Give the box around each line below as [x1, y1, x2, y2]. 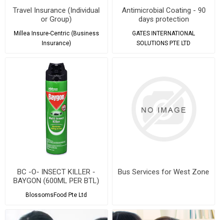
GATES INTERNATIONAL [132, 29, 195, 37]
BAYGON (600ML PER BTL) [13, 176, 100, 185]
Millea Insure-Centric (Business [13, 29, 99, 37]
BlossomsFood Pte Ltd [26, 191, 87, 198]
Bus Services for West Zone [118, 167, 210, 176]
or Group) [41, 14, 72, 24]
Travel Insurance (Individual [13, 5, 100, 15]
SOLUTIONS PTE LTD [137, 39, 191, 47]
